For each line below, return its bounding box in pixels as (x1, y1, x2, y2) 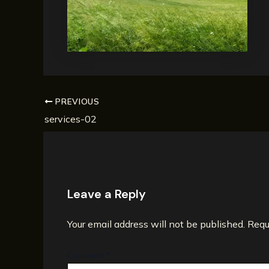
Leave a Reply (67, 186, 146, 202)
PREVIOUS (52, 95, 100, 106)
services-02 (44, 112, 97, 125)
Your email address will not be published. (67, 217, 245, 230)
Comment (67, 249, 106, 261)
